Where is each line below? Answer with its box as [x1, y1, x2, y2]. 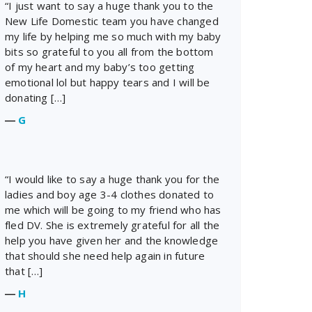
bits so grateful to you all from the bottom [5, 44, 214, 58]
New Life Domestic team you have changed [5, 13, 219, 28]
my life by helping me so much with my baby [5, 29, 221, 43]
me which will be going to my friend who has [5, 202, 221, 217]
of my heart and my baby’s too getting [5, 59, 195, 74]
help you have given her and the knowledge [5, 233, 219, 247]
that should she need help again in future [5, 248, 205, 263]
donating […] [5, 90, 66, 104]
